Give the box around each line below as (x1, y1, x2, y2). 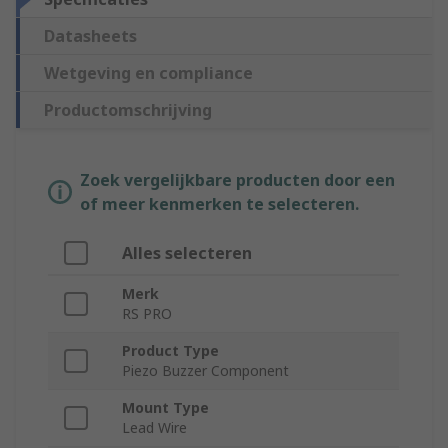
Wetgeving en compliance (44, 62, 253, 85)
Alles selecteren (122, 242, 252, 265)
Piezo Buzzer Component (122, 361, 289, 381)
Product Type (122, 341, 219, 361)
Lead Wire (122, 418, 187, 438)
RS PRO (122, 304, 172, 324)
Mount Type (122, 398, 209, 418)
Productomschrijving (44, 99, 212, 122)
